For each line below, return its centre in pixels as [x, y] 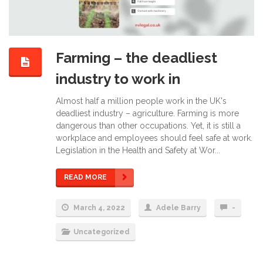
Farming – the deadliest [136, 58]
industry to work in [118, 79]
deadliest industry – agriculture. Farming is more [147, 114]
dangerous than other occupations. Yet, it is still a [148, 126]
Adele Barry [178, 208]
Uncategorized [102, 232]
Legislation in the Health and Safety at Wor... [138, 151]
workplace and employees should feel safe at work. [154, 138]
